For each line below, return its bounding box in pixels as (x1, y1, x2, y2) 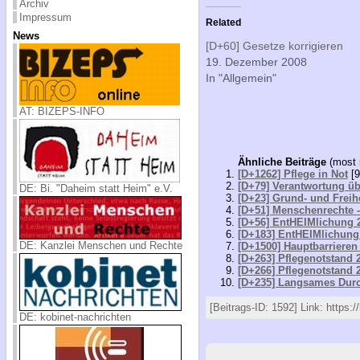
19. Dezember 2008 (205, 55, 307, 69)
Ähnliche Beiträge (237, 155, 326, 168)
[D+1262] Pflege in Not (237, 167, 348, 180)
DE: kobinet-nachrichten (18, 310, 131, 323)
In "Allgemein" (205, 72, 276, 85)
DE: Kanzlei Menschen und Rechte (18, 239, 182, 252)
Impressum (18, 10, 72, 23)
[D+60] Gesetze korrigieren (205, 39, 343, 53)
